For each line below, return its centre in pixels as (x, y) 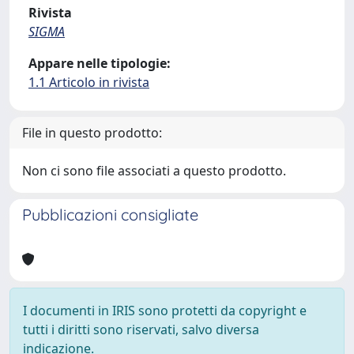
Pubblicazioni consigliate (110, 215)
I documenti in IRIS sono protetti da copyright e (165, 311)
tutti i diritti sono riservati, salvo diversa (141, 330)
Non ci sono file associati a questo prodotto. (154, 171)
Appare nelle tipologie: (100, 63)
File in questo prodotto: (92, 133)
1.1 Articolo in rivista (89, 82)
